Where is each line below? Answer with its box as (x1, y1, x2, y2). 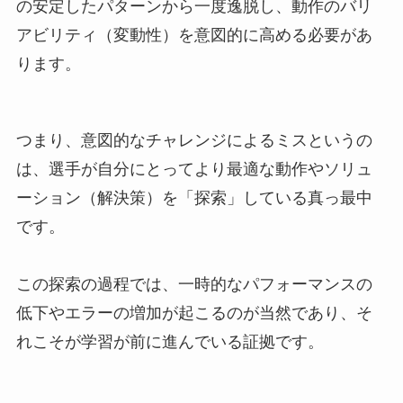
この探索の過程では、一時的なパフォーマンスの (15, 275, 372, 294)
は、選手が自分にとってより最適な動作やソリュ (15, 160, 372, 179)
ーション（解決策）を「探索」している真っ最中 (15, 189, 372, 208)
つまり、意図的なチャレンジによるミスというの (15, 131, 372, 150)
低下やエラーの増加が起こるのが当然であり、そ (15, 304, 372, 323)
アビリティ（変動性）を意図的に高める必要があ (15, 25, 372, 44)
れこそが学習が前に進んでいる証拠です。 (15, 333, 324, 352)
